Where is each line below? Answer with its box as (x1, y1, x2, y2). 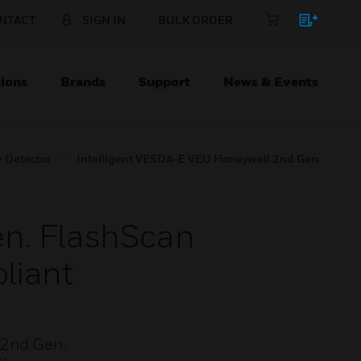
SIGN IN (82, 13, 126, 27)
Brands (60, 73, 106, 89)
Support (139, 73, 190, 89)
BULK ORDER (158, 13, 233, 27)
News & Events (223, 73, 318, 89)
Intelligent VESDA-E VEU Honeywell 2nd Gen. (77, 151, 321, 165)
